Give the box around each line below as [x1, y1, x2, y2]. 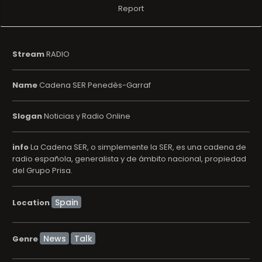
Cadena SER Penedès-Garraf [37, 80, 151, 91]
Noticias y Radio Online [42, 111, 130, 122]
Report [118, 3, 144, 14]
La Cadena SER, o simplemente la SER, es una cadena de [29, 142, 246, 153]
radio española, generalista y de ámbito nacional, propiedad [12, 153, 246, 164]
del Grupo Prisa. [12, 165, 73, 176]
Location [12, 196, 50, 208]
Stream [12, 49, 44, 60]
